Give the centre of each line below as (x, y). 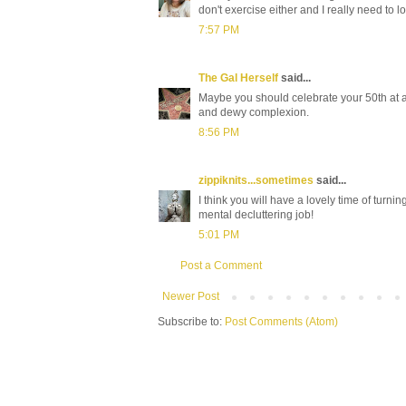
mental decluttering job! (256, 214)
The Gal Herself (238, 77)
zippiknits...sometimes (256, 180)
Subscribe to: (191, 321)
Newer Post (191, 296)
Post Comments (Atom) (281, 321)
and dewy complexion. (254, 112)
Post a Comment (221, 265)
